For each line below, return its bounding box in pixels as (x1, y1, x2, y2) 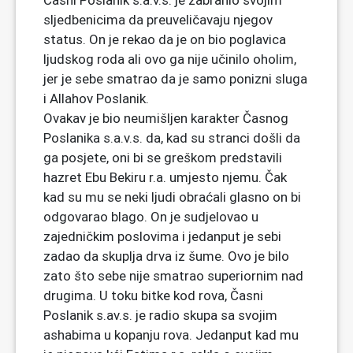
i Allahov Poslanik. (43, 90, 149, 107)
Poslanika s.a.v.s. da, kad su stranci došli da (43, 129, 300, 147)
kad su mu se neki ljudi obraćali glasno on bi (43, 188, 301, 206)
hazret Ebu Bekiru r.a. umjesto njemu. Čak (43, 169, 287, 186)
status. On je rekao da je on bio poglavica (43, 31, 286, 48)
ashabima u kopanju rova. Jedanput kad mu (43, 326, 299, 344)
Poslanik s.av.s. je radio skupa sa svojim (43, 307, 277, 324)
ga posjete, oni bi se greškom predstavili (43, 149, 282, 166)
